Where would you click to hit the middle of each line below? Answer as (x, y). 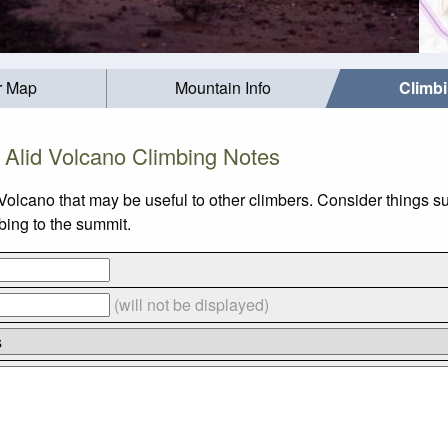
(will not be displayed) (191, 304)
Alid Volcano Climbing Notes (142, 155)
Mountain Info (223, 88)
